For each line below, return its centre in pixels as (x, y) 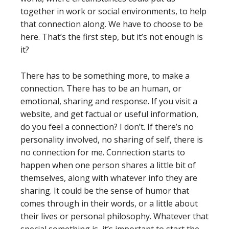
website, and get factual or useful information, (109, 114)
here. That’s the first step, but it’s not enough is (112, 37)
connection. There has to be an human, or (101, 88)
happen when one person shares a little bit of (108, 165)
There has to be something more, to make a (105, 76)
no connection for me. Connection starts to (103, 152)
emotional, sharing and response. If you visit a (109, 101)
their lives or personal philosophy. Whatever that (114, 216)
